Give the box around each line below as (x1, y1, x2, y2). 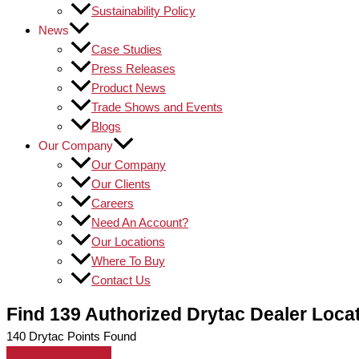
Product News (91, 81, 166, 95)
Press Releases (91, 62, 175, 75)
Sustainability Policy (91, 4, 196, 18)
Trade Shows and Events (91, 100, 223, 114)
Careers (91, 196, 134, 210)
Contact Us (91, 273, 151, 287)
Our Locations (91, 235, 165, 248)
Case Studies (91, 42, 162, 56)
